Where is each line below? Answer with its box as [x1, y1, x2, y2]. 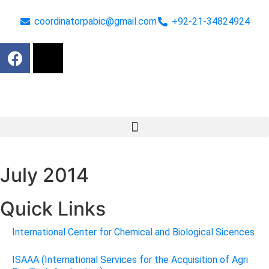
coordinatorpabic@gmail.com [34, 16, 157, 27]
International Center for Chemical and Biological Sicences [12, 226, 255, 238]
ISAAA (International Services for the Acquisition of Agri [12, 254, 248, 265]
